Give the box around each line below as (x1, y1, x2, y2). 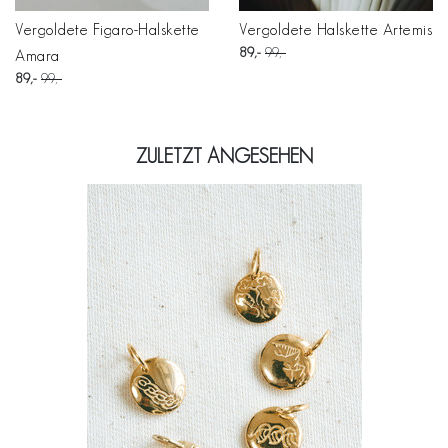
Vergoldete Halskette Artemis (239, 21, 432, 39)
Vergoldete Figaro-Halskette (15, 21, 200, 39)
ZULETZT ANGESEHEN (135, 145, 313, 168)
